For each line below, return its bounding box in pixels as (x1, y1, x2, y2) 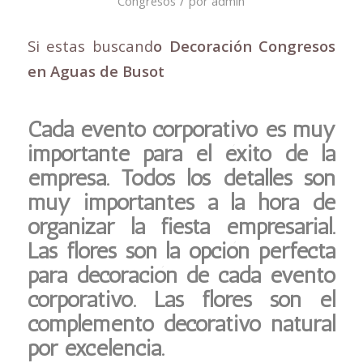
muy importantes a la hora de (27, 189, 336, 216)
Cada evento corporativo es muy (27, 116, 336, 143)
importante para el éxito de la (27, 140, 336, 167)
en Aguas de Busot (27, 61, 164, 81)
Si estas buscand (27, 36, 153, 56)
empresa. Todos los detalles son (27, 164, 336, 191)
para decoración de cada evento (27, 262, 336, 288)
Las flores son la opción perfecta (27, 237, 336, 264)
